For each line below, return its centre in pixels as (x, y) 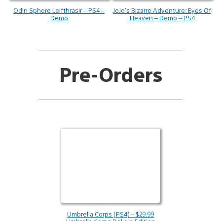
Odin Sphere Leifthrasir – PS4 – (59, 10)
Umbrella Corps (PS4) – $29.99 (110, 214)
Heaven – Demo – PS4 (162, 17)
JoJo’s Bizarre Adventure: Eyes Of (162, 10)
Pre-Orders (110, 74)
